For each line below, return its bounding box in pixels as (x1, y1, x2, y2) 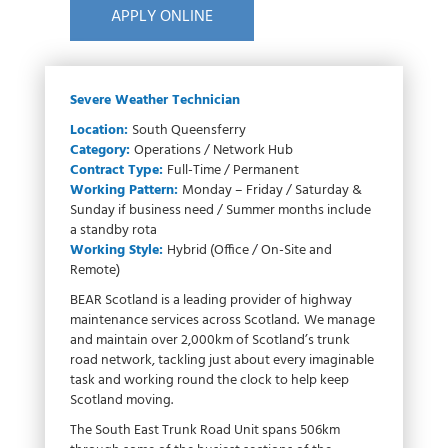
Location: (70, 119, 132, 143)
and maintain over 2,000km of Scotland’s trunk (70, 329, 350, 353)
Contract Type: (70, 159, 167, 183)
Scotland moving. (70, 389, 173, 413)
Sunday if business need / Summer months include (70, 199, 371, 223)
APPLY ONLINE (111, 4, 213, 31)
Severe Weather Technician (70, 89, 244, 113)
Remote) (70, 259, 120, 283)
